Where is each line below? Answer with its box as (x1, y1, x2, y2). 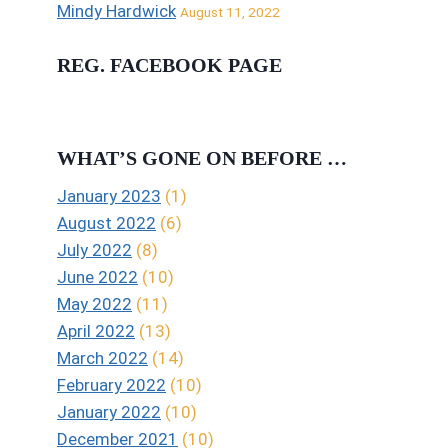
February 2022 (57, 374, 166, 395)
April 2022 (57, 320, 135, 341)
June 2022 (57, 266, 138, 287)
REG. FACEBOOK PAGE (57, 54, 282, 77)
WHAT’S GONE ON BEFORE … (57, 146, 347, 169)
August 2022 (57, 212, 156, 233)
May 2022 (57, 293, 132, 314)
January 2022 (57, 401, 161, 422)
